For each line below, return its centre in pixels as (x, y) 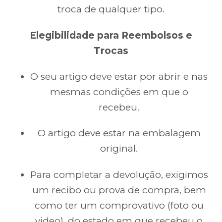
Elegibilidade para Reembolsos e (111, 35)
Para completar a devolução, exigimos (119, 174)
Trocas (111, 51)
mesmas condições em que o (119, 92)
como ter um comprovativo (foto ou (119, 205)
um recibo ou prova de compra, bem (119, 190)
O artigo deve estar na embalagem (119, 133)
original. (119, 149)
